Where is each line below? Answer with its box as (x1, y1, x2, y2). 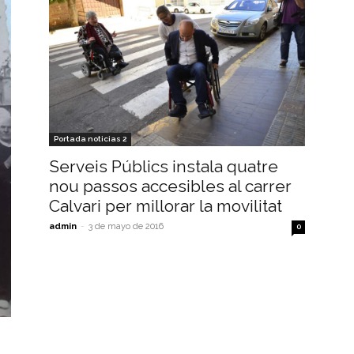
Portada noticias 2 (54, 134, 126, 144)
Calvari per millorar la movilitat (49, 196, 282, 217)
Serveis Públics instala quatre (49, 156, 278, 177)
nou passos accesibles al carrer (49, 176, 292, 197)
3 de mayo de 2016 (88, 221, 164, 232)
